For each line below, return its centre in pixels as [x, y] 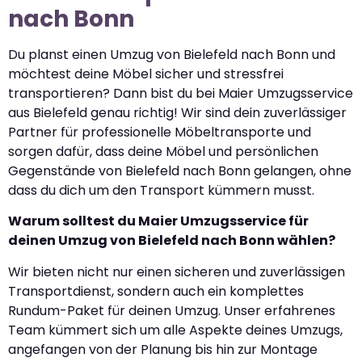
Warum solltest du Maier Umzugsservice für [158, 221]
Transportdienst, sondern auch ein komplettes [156, 291]
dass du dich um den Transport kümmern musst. [161, 190]
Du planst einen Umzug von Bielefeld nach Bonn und [172, 54]
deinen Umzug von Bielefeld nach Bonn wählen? [172, 241]
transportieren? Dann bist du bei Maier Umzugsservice [181, 93]
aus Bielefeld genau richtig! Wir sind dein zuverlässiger [177, 112]
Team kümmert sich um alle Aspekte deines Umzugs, [175, 330]
